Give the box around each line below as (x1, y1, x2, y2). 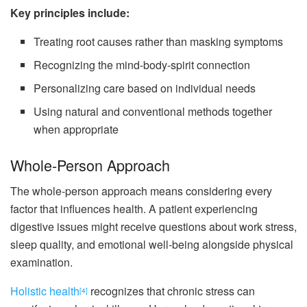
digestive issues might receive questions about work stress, (10, 219, 297, 235)
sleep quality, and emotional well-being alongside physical (10, 236, 293, 253)
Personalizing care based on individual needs (34, 79, 256, 96)
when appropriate (34, 121, 119, 137)
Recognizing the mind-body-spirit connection (34, 56, 251, 73)
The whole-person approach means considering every (10, 183, 272, 199)
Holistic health (10, 283, 79, 299)
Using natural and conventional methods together (34, 103, 273, 119)
